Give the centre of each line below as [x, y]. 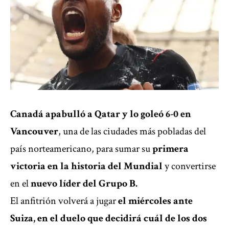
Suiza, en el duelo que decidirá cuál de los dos [109, 219]
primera [169, 149]
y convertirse [189, 166]
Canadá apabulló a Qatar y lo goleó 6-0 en [101, 114]
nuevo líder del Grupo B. [83, 184]
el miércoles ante [154, 201]
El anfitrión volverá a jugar [63, 201]
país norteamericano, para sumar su [80, 149]
